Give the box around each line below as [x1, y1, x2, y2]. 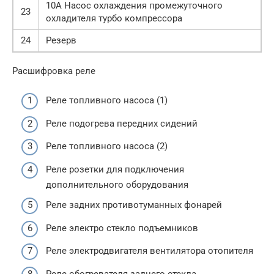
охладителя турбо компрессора [46, 12, 182, 24]
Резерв [46, 34, 76, 46]
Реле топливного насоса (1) [46, 95, 168, 106]
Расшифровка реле [12, 65, 95, 76]
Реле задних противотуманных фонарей [46, 199, 222, 211]
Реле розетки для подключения [46, 163, 184, 175]
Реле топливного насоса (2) [46, 141, 168, 152]
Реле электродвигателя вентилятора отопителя [46, 245, 253, 257]
